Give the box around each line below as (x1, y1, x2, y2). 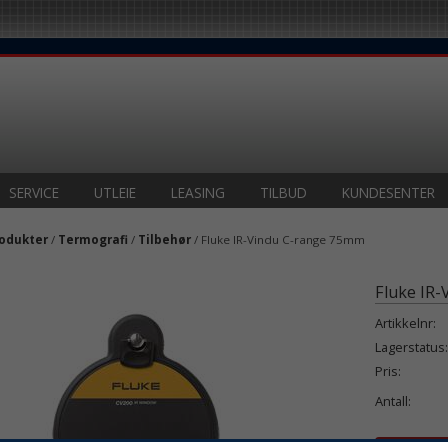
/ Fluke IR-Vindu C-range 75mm (191, 231, 366, 247)
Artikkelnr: (374, 314, 436, 333)
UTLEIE (94, 183, 136, 202)
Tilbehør (138, 231, 192, 247)
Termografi (58, 231, 129, 247)
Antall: (374, 392, 411, 411)
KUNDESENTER (342, 183, 435, 202)
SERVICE (9, 183, 59, 202)
